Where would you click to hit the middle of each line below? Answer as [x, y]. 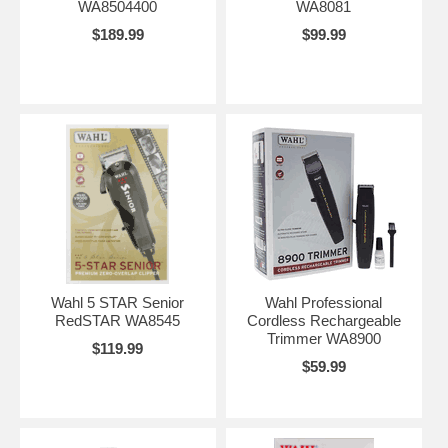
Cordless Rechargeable [323, 320]
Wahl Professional [324, 302]
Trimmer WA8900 [323, 338]
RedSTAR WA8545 [118, 320]
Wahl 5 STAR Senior [118, 302]
